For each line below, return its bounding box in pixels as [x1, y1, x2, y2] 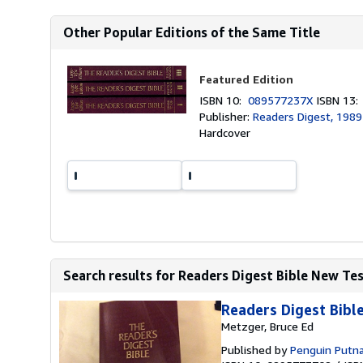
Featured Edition [199, 72, 294, 86]
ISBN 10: [199, 93, 249, 107]
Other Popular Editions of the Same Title [63, 24, 320, 41]
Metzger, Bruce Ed [221, 319, 314, 333]
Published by [221, 343, 290, 357]
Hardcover [199, 126, 251, 139]
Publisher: [199, 109, 254, 123]
